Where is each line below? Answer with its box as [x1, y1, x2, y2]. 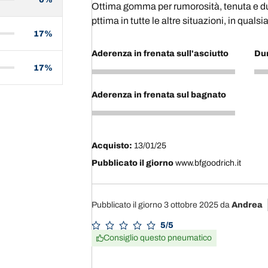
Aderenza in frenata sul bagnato [91, 90, 226, 99]
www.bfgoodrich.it [173, 159, 241, 167]
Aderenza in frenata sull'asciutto [91, 49, 229, 58]
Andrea [231, 200, 263, 209]
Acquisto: [91, 141, 132, 150]
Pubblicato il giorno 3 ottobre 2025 [91, 200, 220, 209]
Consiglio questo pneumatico [103, 233, 212, 242]
